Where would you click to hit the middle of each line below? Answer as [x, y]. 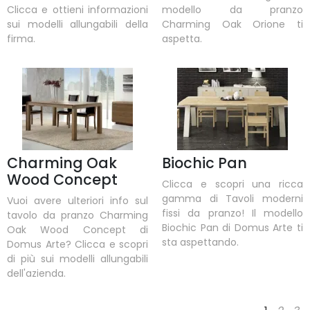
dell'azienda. [36, 274]
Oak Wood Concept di [77, 230]
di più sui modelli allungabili [77, 259]
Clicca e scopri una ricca [232, 184]
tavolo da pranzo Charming [77, 216]
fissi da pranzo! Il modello [232, 213]
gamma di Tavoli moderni [232, 199]
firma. [21, 38]
